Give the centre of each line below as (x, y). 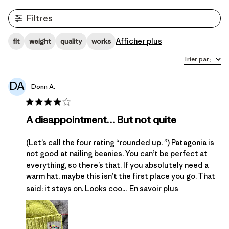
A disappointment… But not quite (101, 120)
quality (71, 41)
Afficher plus (139, 41)
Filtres (40, 18)
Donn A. (43, 87)
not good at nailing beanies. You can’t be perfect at (117, 154)
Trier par (196, 59)
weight (40, 41)
